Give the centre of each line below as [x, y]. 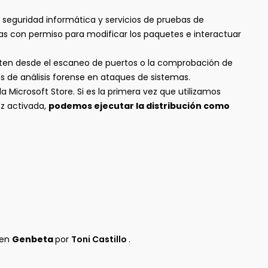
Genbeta [33, 239]
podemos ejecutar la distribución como [139, 106]
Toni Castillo [100, 239]
